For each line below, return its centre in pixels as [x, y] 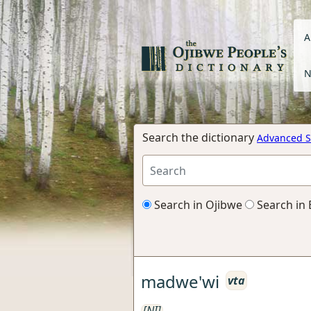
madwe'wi [180, 281]
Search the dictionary [200, 137]
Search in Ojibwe [197, 205]
